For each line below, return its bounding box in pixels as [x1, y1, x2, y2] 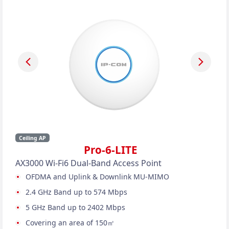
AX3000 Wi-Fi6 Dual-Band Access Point [15, 157, 162, 169]
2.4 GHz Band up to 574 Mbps [26, 187, 127, 197]
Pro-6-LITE [84, 142, 145, 157]
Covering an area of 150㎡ [26, 217, 114, 227]
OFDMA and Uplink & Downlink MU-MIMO [26, 171, 169, 181]
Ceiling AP [18, 134, 46, 142]
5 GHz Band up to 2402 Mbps [26, 202, 125, 212]
